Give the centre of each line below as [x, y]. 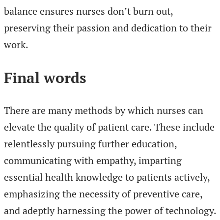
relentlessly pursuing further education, [90, 144]
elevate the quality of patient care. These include [109, 127]
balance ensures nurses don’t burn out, [88, 11]
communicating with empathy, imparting [93, 161]
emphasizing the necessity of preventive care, [103, 194]
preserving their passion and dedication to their [108, 27]
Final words [45, 77]
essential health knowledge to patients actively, [107, 177]
